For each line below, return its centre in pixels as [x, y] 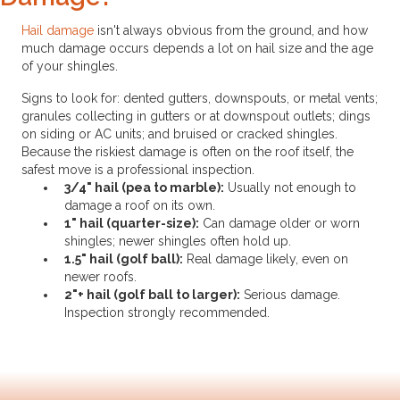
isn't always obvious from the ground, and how [231, 30]
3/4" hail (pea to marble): [144, 187]
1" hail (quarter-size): [132, 223]
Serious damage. [290, 294]
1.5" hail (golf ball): [124, 258]
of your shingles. [70, 66]
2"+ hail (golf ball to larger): [152, 294]
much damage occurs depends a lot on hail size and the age [197, 48]
